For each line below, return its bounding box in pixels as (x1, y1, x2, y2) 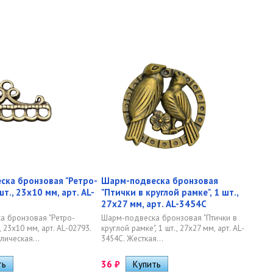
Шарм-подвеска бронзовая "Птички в (101, 212, 237, 223)
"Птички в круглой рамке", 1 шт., (101, 186, 238, 198)
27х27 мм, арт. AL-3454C (101, 198, 207, 210)
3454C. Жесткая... (101, 233, 163, 244)
